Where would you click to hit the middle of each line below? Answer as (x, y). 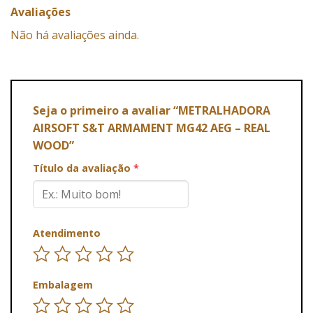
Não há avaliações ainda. (75, 35)
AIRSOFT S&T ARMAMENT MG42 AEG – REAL (152, 128)
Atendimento (67, 233)
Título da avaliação (83, 168)
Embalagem (63, 284)
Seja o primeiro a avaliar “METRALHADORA (152, 111)
